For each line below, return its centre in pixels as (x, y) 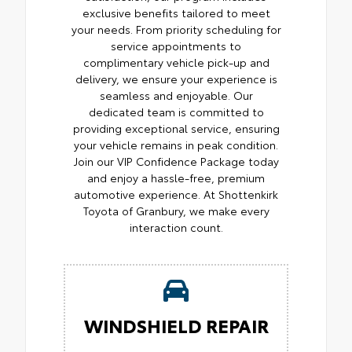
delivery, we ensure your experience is (176, 78)
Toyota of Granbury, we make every (176, 210)
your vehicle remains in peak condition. (176, 144)
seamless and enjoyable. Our (176, 95)
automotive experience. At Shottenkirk (176, 194)
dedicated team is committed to (176, 111)
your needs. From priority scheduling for (176, 29)
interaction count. (176, 227)
